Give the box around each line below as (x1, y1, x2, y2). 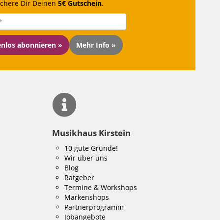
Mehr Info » (76, 40, 116, 50)
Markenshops (64, 192, 109, 202)
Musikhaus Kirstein (52, 127, 131, 138)
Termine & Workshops (64, 183, 137, 192)
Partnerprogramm (64, 202, 124, 212)
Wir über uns (64, 153, 108, 163)
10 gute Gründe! (64, 143, 118, 153)
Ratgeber (64, 173, 94, 182)
